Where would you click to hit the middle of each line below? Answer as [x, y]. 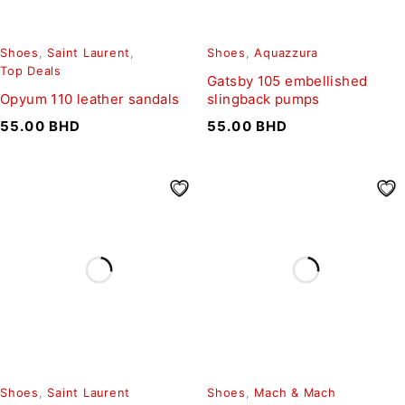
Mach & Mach [295, 392]
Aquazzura [286, 52]
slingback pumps [264, 99]
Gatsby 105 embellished [287, 80]
